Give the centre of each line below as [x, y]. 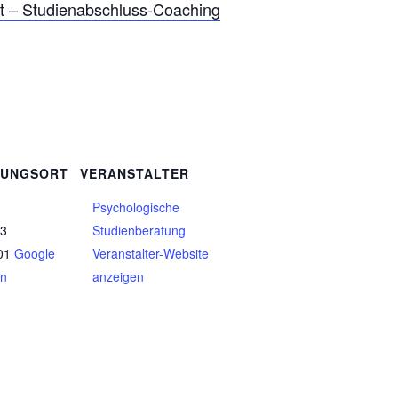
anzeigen [119, 276]
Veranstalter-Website [151, 253]
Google [35, 253]
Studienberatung [139, 230]
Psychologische [136, 207]
